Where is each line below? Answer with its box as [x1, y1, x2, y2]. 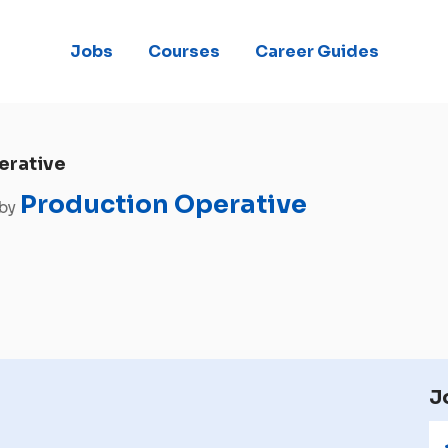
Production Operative [20, 189, 307, 221]
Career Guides [254, 40, 379, 62]
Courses [147, 40, 220, 62]
